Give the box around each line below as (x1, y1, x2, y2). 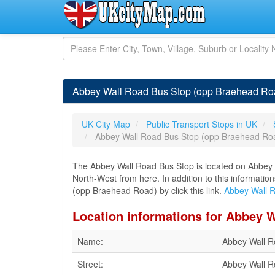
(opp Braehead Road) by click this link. (72, 184, 224, 196)
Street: (77, 258, 103, 270)
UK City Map (82, 118, 130, 130)
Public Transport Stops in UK (146, 118, 257, 130)
